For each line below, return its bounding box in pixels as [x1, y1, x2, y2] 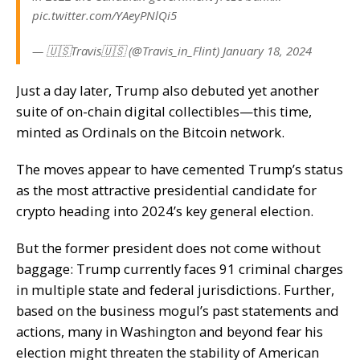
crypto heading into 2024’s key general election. [16, 202, 317, 220]
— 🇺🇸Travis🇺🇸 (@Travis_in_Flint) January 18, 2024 [32, 43, 312, 59]
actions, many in [16, 322, 121, 341]
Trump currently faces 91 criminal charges [76, 260, 343, 278]
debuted [191, 81, 245, 100]
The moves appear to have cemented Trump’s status [16, 160, 343, 178]
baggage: [16, 260, 76, 278]
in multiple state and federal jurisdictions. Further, [16, 280, 334, 299]
